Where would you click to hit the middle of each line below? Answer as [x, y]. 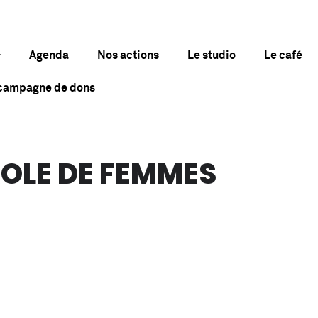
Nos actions [128, 55]
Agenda [49, 55]
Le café [283, 55]
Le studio [211, 55]
